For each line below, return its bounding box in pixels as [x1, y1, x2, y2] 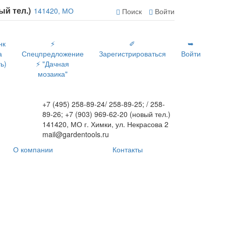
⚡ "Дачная [36, 59, 69, 69]
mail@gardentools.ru [42, 129, 109, 139]
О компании [13, 144, 53, 154]
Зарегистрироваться [98, 48, 166, 59]
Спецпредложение [21, 48, 84, 59]
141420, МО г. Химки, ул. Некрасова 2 [42, 119, 168, 129]
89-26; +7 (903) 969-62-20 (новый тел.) [42, 109, 171, 119]
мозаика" [37, 69, 68, 79]
